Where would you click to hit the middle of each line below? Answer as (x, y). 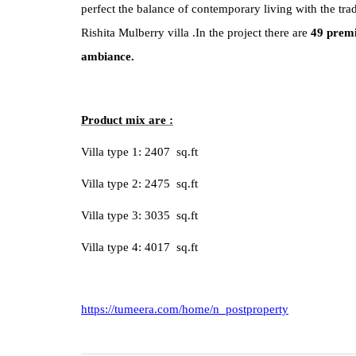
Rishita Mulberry (124, 33)
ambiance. (108, 56)
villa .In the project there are (239, 33)
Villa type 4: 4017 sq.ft (141, 247)
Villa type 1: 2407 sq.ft (139, 152)
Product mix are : (127, 120)
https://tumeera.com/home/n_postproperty (185, 309)
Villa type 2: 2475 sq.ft (139, 184)
